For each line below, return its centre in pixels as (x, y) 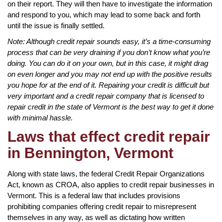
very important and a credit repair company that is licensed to (106, 96)
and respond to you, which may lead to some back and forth (104, 14)
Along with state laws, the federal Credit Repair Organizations (106, 173)
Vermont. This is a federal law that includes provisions (94, 195)
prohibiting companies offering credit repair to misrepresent (102, 206)
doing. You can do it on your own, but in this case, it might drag (108, 63)
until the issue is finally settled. (56, 25)
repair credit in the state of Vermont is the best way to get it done (111, 107)
